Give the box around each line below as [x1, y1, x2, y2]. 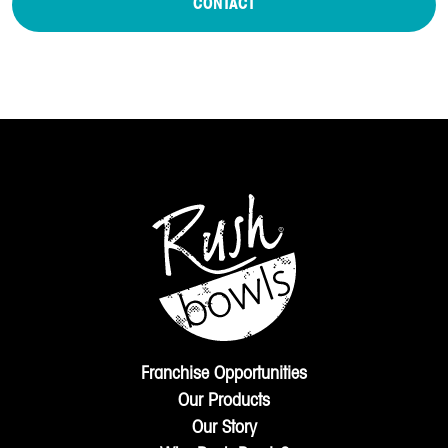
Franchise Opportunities [141, 365, 307, 383]
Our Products [178, 392, 270, 410]
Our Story [191, 419, 257, 437]
